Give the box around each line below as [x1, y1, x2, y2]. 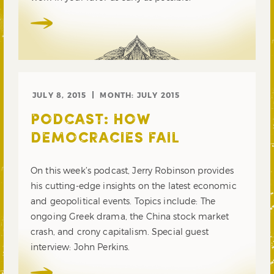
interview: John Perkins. [31, 241, 130, 252]
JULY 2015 [136, 90, 180, 99]
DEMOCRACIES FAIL [31, 131, 179, 146]
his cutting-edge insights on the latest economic [31, 180, 237, 191]
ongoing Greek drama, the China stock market [31, 210, 229, 221]
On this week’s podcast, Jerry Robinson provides [31, 165, 234, 176]
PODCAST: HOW [31, 113, 149, 128]
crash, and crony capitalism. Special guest [31, 226, 209, 237]
